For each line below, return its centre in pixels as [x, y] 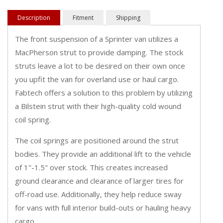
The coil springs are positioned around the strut [97, 141]
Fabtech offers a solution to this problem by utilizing [104, 93]
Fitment [83, 18]
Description [34, 18]
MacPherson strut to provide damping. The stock [99, 53]
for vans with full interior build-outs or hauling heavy [103, 208]
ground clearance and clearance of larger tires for [99, 181]
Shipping [128, 18]
